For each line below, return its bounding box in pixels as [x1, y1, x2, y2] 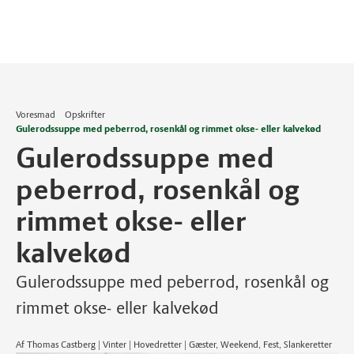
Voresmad [16, 109, 55, 120]
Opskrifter [65, 109, 105, 120]
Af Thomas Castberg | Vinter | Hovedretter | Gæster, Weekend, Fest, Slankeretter [16, 339, 332, 350]
